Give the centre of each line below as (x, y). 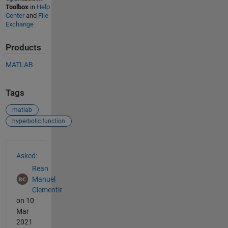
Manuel (44, 179)
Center (15, 16)
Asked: (26, 156)
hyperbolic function (38, 121)
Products (23, 48)
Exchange (19, 24)
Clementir (47, 190)
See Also (26, 146)
